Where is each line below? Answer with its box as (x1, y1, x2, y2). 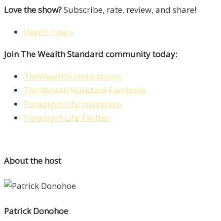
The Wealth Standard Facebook (24, 84, 146, 96)
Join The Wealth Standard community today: (4, 48, 177, 60)
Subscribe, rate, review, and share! (62, 3, 196, 15)
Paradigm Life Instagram (24, 98, 121, 110)
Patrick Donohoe (4, 205, 68, 217)
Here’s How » (24, 26, 74, 37)
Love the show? (4, 3, 62, 15)
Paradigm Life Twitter (24, 111, 109, 123)
